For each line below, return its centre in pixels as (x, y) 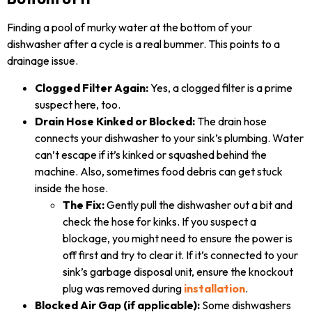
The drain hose (231, 121)
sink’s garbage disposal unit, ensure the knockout (178, 271)
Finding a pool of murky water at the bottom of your (130, 28)
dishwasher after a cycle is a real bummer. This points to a (143, 44)
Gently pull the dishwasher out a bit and (198, 204)
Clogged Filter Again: (92, 87)
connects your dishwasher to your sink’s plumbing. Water (169, 138)
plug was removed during (123, 288)
